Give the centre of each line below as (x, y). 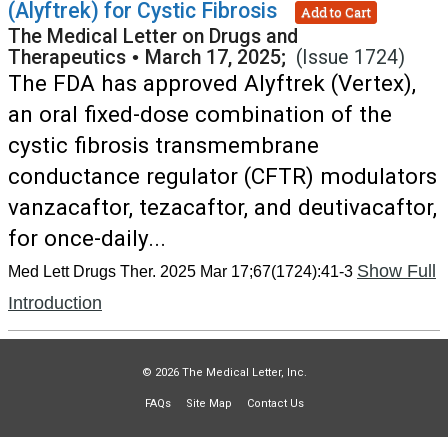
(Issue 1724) (350, 57)
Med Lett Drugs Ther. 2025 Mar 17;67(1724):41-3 (180, 271)
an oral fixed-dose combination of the (200, 114)
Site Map (208, 403)
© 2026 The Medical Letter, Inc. (224, 372)
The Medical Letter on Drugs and (153, 36)
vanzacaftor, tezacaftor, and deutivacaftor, (222, 207)
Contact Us (275, 403)
